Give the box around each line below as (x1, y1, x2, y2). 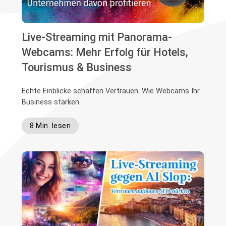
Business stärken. (22, 97, 81, 107)
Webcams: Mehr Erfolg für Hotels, (22, 46, 189, 59)
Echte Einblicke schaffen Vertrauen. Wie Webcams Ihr (22, 86, 200, 96)
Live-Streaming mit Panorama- (22, 31, 173, 44)
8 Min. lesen (30, 122, 71, 130)
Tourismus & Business (22, 61, 132, 74)
